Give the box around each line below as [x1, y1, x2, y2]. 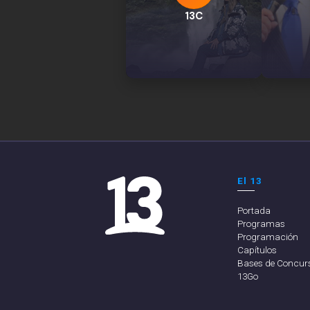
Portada [237, 205, 271, 216]
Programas [237, 218, 285, 229]
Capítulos [237, 244, 277, 255]
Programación [237, 231, 298, 242]
